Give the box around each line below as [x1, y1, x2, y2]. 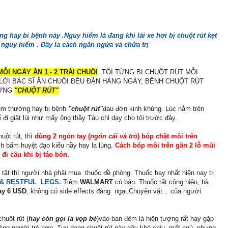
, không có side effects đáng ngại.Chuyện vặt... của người [26, 187, 201, 195]
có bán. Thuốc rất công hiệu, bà [113, 178, 209, 186]
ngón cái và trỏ [90, 132, 137, 140]
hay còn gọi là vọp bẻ [28, 215, 97, 223]
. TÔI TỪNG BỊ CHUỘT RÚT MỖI [98, 68, 198, 76]
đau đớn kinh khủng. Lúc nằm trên [103, 105, 204, 113]
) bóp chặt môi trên [137, 132, 197, 140]
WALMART [80, 178, 113, 186]
